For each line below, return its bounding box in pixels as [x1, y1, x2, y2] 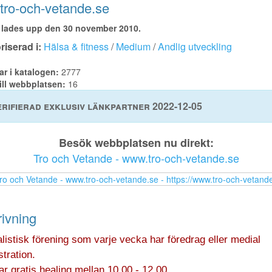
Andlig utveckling [157, 39, 232, 53]
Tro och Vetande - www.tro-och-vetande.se [33, 150, 239, 166]
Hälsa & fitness [43, 39, 109, 53]
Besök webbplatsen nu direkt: [58, 135, 214, 151]
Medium [115, 39, 151, 53]
